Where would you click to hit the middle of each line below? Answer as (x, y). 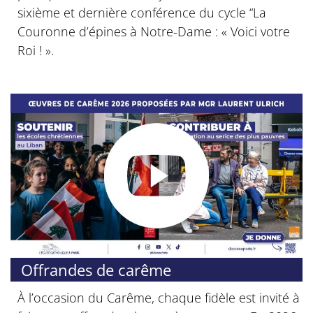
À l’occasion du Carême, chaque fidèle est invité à (159, 297)
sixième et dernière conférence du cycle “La (142, 12)
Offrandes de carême (96, 269)
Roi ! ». (36, 50)
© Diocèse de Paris (267, 252)
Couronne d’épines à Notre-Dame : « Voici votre (154, 31)
